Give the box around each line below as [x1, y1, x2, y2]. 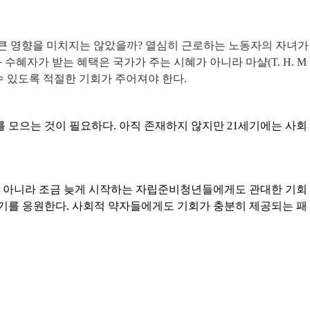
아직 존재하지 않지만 [119, 120, 227, 132]
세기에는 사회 [238, 120, 307, 132]
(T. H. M [268, 56, 307, 69]
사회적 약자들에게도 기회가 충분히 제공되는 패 [72, 200, 307, 212]
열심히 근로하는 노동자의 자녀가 [145, 39, 309, 52]
